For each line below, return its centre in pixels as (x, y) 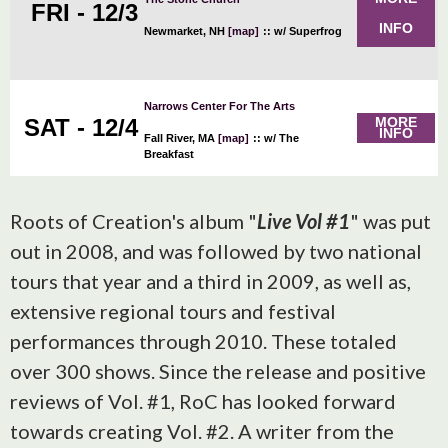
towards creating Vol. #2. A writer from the (202, 431)
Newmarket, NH (186, 31)
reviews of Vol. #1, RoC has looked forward (203, 401)
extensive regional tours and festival (173, 311)
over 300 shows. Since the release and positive (218, 371)
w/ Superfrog (306, 31)
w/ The (280, 138)
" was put (390, 221)
